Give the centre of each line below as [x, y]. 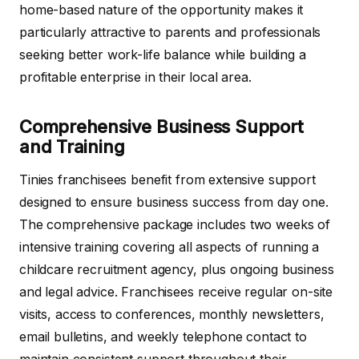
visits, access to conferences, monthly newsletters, [172, 314]
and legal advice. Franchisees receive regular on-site [176, 291]
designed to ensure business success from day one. [174, 202]
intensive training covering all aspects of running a [169, 246]
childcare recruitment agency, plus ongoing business [177, 269]
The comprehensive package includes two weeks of [175, 224]
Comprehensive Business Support [161, 126]
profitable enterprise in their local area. [135, 77]
